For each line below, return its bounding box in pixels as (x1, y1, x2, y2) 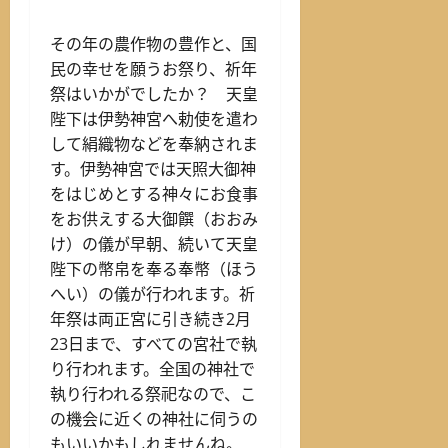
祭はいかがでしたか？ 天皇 (50, 82, 258, 105)
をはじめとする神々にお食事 (50, 182, 258, 205)
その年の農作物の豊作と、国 (50, 32, 257, 55)
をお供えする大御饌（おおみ (50, 207, 258, 230)
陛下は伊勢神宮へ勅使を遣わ (50, 107, 258, 130)
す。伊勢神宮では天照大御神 (50, 157, 256, 180)
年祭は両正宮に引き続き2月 (50, 307, 251, 330)
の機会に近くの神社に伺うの (50, 407, 258, 430)
